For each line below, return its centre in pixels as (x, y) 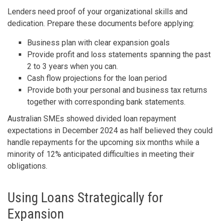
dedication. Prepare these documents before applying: (101, 23)
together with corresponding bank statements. (106, 102)
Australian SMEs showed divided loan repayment (92, 118)
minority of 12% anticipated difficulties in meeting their (101, 154)
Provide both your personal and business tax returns (117, 90)
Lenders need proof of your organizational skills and (97, 11)
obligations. (27, 166)
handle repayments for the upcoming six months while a (103, 142)
